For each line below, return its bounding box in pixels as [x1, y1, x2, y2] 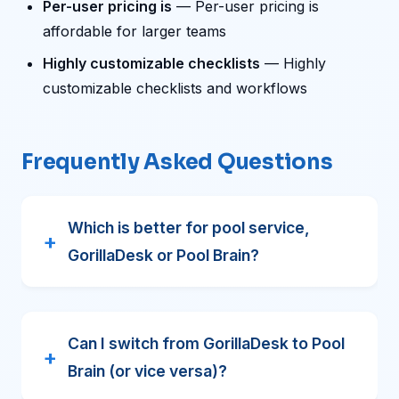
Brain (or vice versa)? [68, 362, 227, 380]
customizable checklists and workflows [43, 79, 307, 97]
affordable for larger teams [43, 22, 226, 40]
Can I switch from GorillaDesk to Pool [68, 334, 345, 353]
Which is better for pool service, [68, 218, 310, 237]
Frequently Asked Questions [21, 149, 333, 175]
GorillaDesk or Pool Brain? [68, 246, 259, 265]
